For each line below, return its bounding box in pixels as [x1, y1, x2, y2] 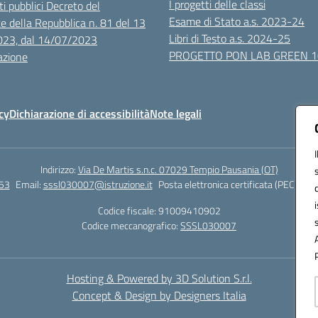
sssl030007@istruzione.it [43, 177, 153, 192]
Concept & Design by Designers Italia [72, 287, 246, 304]
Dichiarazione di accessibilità [9, 105, 150, 122]
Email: [15, 177, 43, 192]
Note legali [150, 105, 202, 122]
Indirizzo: [40, 162, 78, 177]
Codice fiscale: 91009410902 [97, 203, 221, 218]
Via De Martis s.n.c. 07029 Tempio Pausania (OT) [77, 162, 278, 177]
